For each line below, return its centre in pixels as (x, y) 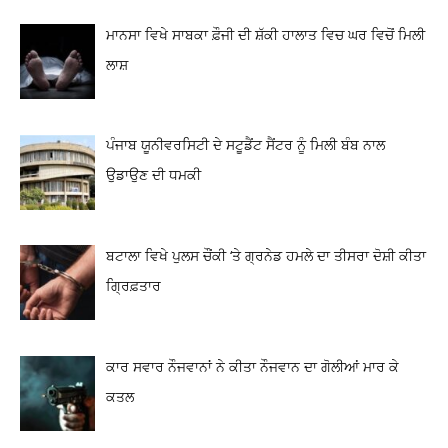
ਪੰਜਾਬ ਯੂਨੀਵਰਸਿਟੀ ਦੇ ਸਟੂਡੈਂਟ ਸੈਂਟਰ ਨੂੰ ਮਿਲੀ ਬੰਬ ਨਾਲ (245, 145)
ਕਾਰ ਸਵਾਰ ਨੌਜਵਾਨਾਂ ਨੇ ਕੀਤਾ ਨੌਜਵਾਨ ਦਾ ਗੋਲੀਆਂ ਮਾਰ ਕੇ (252, 366)
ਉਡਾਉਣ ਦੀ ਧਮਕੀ (153, 175)
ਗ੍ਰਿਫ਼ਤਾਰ (133, 286)
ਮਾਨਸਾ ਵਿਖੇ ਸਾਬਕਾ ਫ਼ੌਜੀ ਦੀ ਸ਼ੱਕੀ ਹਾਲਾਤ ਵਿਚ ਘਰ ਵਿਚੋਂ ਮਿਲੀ (265, 34)
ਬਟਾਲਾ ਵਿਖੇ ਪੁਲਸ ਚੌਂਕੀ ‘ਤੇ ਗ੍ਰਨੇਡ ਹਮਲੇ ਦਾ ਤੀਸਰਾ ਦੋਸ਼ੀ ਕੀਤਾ (265, 256)
